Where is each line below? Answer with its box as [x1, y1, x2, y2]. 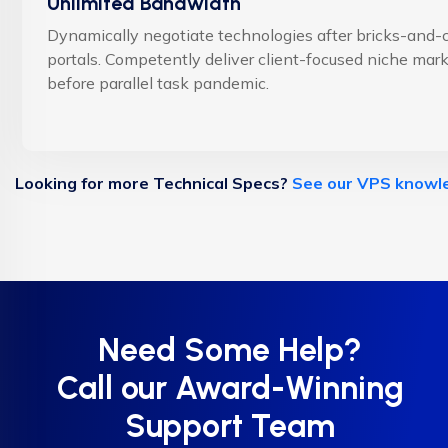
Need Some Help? [98, 330, 362, 369]
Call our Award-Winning [56, 368, 404, 407]
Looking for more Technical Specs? [14, 172, 292, 193]
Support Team [125, 406, 335, 445]
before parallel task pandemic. [47, 72, 269, 93]
